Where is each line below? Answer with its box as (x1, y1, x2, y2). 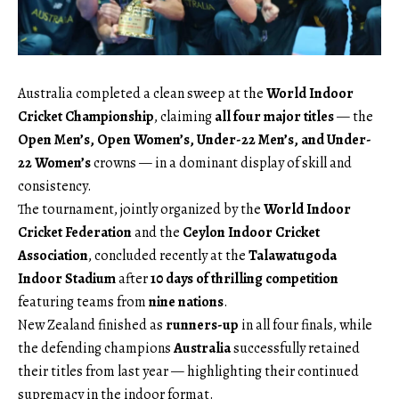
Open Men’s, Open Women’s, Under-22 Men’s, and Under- (18, 129, 371, 150)
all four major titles (215, 106, 334, 126)
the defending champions (18, 338, 174, 358)
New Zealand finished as (18, 314, 166, 335)
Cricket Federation (18, 222, 132, 242)
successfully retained (231, 338, 360, 358)
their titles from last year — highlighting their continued (18, 361, 359, 381)
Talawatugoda (248, 245, 337, 265)
